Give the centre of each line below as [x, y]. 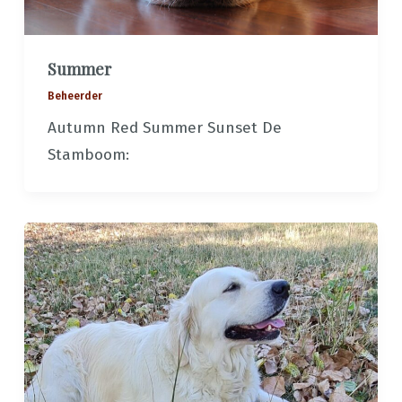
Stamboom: [88, 154]
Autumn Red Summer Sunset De [164, 127]
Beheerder [74, 96]
